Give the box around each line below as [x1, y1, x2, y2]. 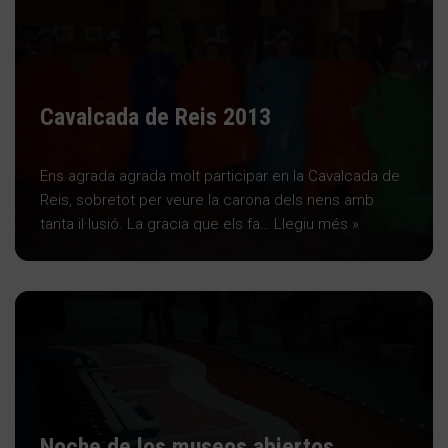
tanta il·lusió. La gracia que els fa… [40, 214, 274, 233]
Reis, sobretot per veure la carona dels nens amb [40, 190, 374, 209]
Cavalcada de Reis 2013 [40, 102, 271, 131]
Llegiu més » [274, 214, 359, 233]
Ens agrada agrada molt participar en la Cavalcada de [40, 166, 400, 185]
